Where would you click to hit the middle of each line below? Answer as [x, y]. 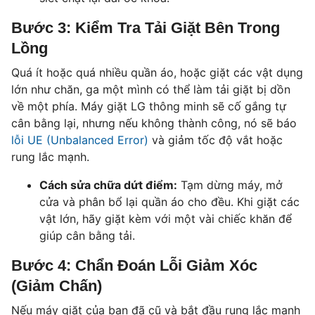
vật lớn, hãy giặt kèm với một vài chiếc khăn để [166, 219]
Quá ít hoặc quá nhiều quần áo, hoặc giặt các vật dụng [157, 73]
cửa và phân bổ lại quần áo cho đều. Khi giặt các [169, 202]
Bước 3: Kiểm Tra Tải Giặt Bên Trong [146, 28]
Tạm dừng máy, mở [230, 185]
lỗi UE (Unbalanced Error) [80, 140]
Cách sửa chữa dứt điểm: [108, 185]
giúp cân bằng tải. [87, 236]
